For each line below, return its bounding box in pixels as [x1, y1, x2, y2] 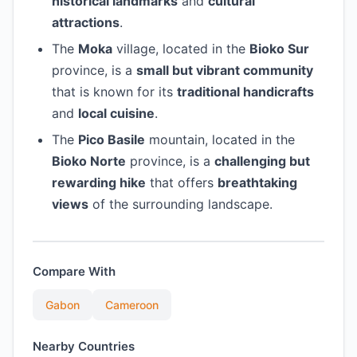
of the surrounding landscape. [88, 196, 273, 212]
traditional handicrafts [177, 84, 314, 100]
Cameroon [105, 298, 159, 312]
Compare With [33, 264, 116, 279]
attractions [52, 14, 120, 30]
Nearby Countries [33, 339, 135, 354]
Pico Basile [78, 131, 145, 147]
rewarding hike [52, 175, 146, 190]
